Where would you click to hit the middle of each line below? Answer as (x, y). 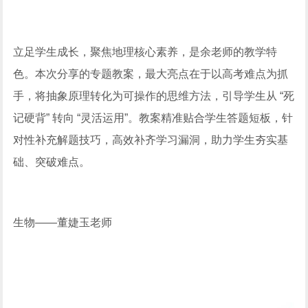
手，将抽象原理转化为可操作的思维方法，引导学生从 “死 (154, 96)
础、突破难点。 (52, 162)
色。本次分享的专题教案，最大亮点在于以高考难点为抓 (151, 74)
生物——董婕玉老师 (63, 222)
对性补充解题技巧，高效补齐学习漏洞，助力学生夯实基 (151, 140)
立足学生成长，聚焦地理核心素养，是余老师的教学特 (145, 52)
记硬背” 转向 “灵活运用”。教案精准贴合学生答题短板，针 (153, 118)
